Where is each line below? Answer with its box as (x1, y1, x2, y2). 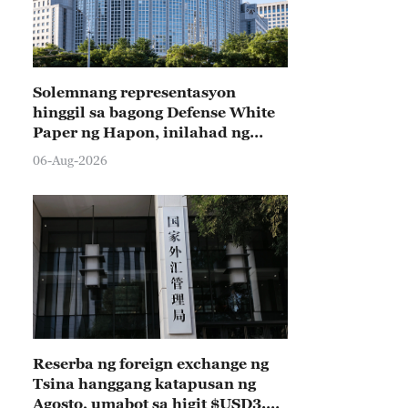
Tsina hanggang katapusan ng (33, 375, 256, 392)
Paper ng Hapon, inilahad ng (33, 124, 250, 140)
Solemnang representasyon (33, 84, 236, 100)
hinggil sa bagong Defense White (33, 104, 275, 120)
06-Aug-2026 (33, 152, 107, 168)
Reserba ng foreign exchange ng (33, 355, 269, 372)
